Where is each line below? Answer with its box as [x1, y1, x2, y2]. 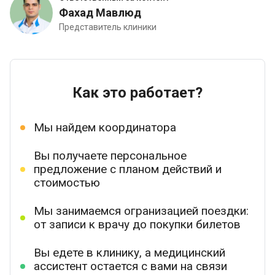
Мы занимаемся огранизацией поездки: [34, 204, 249, 218]
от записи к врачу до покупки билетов [34, 217, 241, 231]
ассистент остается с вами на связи [34, 259, 227, 273]
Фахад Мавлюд [59, 6, 141, 19]
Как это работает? [72, 84, 203, 101]
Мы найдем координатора [34, 120, 176, 134]
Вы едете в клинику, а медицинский [34, 246, 225, 260]
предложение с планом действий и [34, 162, 222, 176]
